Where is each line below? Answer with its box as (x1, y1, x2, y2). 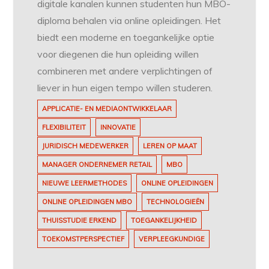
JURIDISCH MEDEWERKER (42, 142, 129, 151)
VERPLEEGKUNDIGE (139, 235, 205, 244)
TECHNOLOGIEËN (147, 198, 205, 207)
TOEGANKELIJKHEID (131, 216, 198, 225)
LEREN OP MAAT (143, 142, 198, 151)
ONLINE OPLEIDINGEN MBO (42, 198, 133, 207)
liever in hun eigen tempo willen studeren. (37, 82, 213, 94)
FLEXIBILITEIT (42, 123, 86, 132)
